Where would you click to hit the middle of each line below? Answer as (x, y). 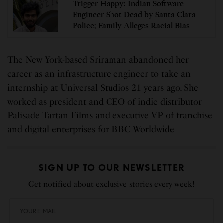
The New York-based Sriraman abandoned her (98, 59)
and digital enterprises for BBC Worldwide (91, 129)
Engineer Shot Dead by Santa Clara (134, 15)
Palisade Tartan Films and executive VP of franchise (110, 115)
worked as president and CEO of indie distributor (105, 101)
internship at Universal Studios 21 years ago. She (103, 87)
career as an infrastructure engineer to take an (99, 73)
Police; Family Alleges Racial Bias (131, 26)
